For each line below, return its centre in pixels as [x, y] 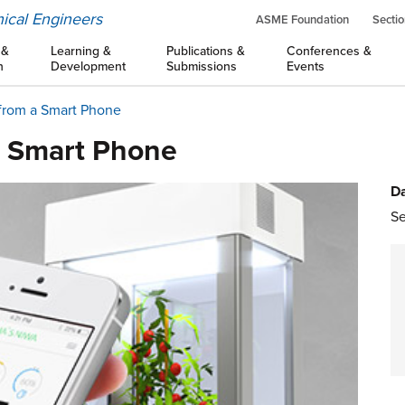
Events [305, 66]
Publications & [206, 51]
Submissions [202, 66]
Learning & [80, 51]
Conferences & [329, 51]
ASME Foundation [302, 20]
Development [88, 66]
